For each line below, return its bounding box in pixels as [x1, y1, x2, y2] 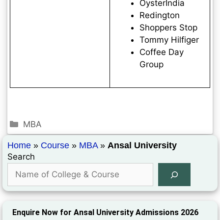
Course [41, 140, 69, 151]
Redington [139, 10, 180, 20]
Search [7, 152, 35, 162]
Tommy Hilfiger [139, 34, 199, 45]
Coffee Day [139, 47, 184, 57]
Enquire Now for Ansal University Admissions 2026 [12, 207, 198, 217]
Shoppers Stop [139, 22, 197, 32]
